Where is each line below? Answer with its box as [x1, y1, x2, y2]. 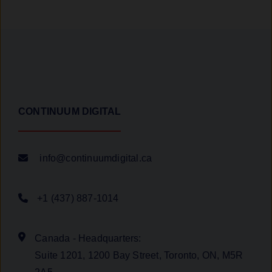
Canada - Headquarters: [35, 233, 141, 244]
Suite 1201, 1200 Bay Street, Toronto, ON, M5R [35, 250, 243, 261]
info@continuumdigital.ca [39, 153, 152, 164]
